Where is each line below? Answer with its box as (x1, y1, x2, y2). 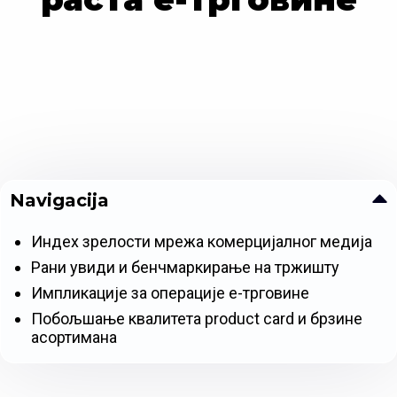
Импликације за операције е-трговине (31, 284, 309, 303)
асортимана (31, 328, 117, 347)
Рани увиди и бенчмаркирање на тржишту (31, 258, 339, 277)
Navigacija (10, 190, 109, 212)
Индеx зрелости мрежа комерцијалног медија (31, 232, 372, 252)
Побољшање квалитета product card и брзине (31, 309, 362, 329)
